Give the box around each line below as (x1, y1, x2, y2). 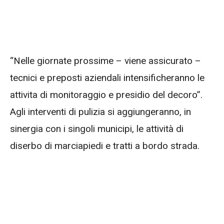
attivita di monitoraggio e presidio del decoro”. (10, 89, 202, 101)
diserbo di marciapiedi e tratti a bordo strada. (10, 140, 199, 152)
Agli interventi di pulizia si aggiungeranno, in (10, 106, 191, 118)
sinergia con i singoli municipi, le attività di (10, 123, 183, 135)
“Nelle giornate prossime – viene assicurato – (10, 55, 201, 67)
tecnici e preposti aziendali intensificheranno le (10, 72, 204, 84)
